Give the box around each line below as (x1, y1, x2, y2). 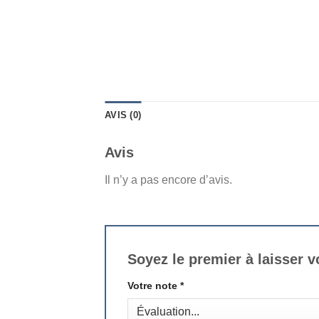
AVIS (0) (105, 110, 142, 121)
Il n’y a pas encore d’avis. (105, 174, 232, 187)
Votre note (127, 279, 180, 291)
